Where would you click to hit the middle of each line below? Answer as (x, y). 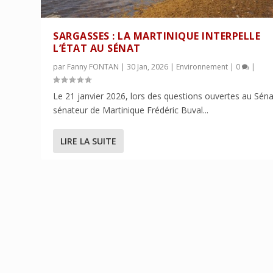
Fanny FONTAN (93, 67)
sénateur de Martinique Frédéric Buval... (131, 110)
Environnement (202, 67)
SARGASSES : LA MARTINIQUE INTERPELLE (157, 36)
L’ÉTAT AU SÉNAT (97, 48)
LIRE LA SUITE (89, 141)
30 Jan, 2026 (148, 67)
